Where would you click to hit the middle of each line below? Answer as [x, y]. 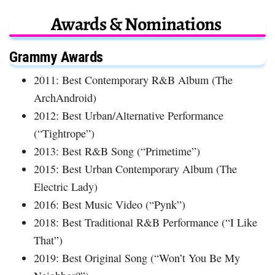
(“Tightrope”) [64, 133]
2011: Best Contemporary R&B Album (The [133, 79]
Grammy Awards [56, 57]
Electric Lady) [66, 186]
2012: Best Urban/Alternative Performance [129, 115]
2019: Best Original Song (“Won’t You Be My [137, 258]
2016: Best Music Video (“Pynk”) [110, 204]
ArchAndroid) [65, 97]
